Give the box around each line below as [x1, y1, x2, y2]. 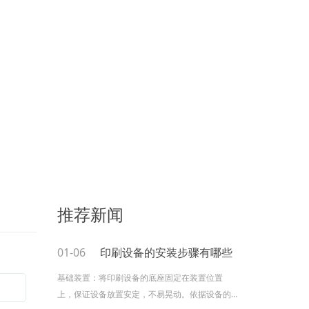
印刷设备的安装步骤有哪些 [100, 245, 233, 261]
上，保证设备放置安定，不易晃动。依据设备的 [57, 288, 231, 301]
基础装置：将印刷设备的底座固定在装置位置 [57, 272, 223, 284]
